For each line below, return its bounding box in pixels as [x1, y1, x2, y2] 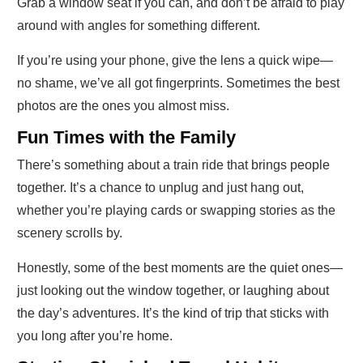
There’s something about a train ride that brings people [17, 158, 330, 173]
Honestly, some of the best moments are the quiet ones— [17, 261, 343, 275]
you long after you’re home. [17, 329, 173, 344]
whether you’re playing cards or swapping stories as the [17, 203, 335, 218]
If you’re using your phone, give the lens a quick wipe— [17, 53, 333, 68]
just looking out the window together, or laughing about [17, 284, 329, 298]
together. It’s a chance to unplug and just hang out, [17, 181, 304, 195]
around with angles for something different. [17, 19, 260, 33]
